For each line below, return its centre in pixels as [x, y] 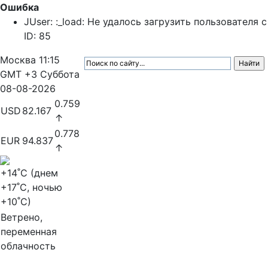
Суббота [60, 74]
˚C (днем [38, 173]
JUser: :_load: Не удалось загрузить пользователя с [145, 22]
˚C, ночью [39, 187]
